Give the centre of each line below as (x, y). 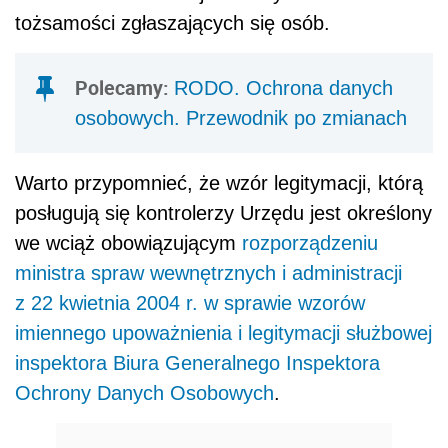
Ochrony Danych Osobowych (144, 392)
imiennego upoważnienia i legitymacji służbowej (223, 332)
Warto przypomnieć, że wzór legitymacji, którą (219, 182)
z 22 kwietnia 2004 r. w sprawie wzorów (190, 302)
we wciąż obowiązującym (128, 242)
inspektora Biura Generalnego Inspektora (197, 362)
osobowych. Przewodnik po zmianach (241, 117)
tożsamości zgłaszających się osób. (172, 22)
